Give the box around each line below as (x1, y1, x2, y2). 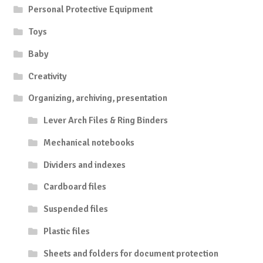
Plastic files (43, 225, 90, 237)
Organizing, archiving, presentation (28, 92, 168, 104)
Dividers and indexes (43, 159, 126, 171)
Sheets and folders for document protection (43, 247, 218, 259)
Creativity (28, 70, 68, 82)
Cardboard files (43, 181, 106, 193)
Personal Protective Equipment (28, 4, 153, 16)
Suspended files (43, 203, 108, 215)
